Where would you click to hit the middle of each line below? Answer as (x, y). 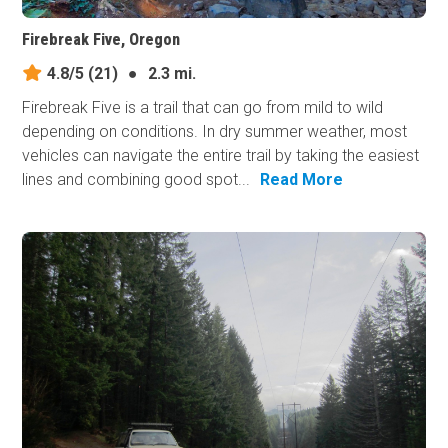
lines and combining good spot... (136, 179)
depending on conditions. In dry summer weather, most (215, 131)
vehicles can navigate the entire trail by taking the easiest (221, 155)
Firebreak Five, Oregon (101, 39)
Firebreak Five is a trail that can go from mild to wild (203, 107)
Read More (302, 179)
